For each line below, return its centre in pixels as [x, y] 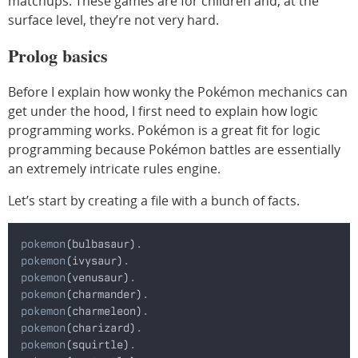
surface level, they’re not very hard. [113, 20]
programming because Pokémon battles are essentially [174, 149]
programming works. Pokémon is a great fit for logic [164, 130]
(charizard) [101, 327]
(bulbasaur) [101, 243]
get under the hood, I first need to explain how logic [163, 111]
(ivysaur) [94, 260]
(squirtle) [97, 344]
